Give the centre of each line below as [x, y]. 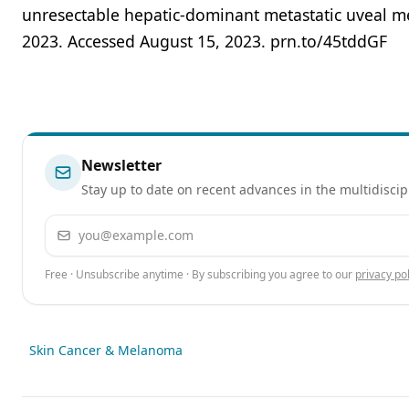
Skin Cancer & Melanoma [106, 350]
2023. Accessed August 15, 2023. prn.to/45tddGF [204, 41]
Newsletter [121, 165]
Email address [93, 225]
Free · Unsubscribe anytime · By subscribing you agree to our [199, 274]
